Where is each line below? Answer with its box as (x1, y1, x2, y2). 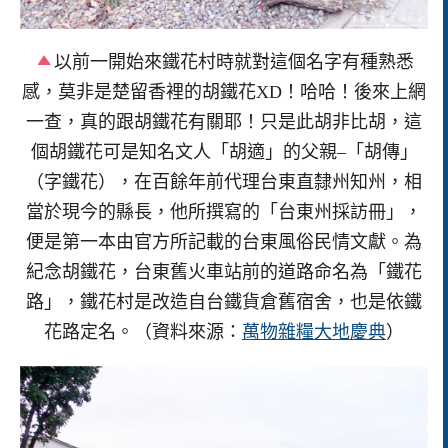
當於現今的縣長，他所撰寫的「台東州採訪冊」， (26, 202, 422, 223)
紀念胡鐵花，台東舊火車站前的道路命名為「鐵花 (26, 262, 422, 283)
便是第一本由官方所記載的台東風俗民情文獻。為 (26, 232, 422, 253)
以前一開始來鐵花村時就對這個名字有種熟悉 (54, 52, 415, 73)
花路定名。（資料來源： (44, 322, 242, 343)
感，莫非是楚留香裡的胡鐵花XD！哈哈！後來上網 (22, 82, 426, 103)
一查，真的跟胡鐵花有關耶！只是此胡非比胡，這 (26, 112, 422, 133)
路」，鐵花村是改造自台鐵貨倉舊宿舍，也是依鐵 (26, 292, 422, 313)
